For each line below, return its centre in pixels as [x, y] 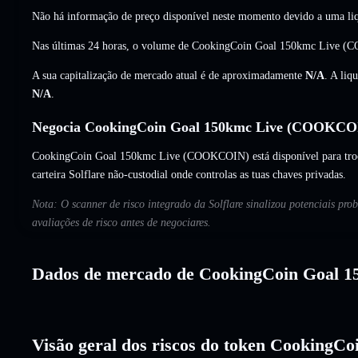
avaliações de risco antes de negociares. [121, 222]
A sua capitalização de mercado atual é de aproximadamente [169, 75]
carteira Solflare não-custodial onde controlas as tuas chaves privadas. [189, 174]
